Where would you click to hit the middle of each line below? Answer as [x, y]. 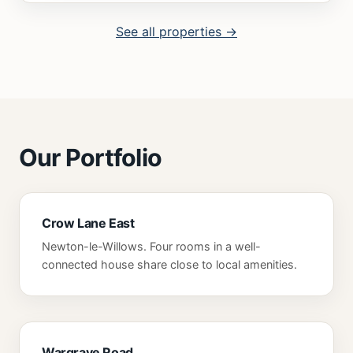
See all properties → [176, 31]
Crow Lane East [88, 223]
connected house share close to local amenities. [169, 264]
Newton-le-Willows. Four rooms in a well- [151, 246]
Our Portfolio [91, 157]
